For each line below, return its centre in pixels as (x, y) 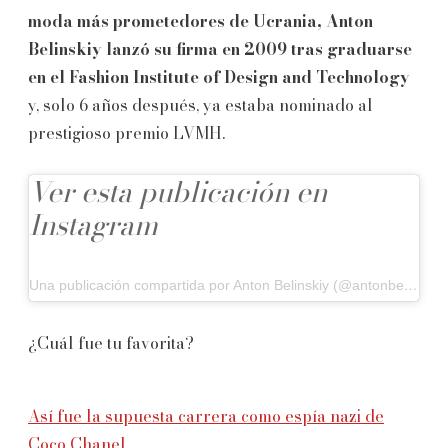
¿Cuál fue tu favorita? (111, 342)
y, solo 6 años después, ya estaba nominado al (200, 104)
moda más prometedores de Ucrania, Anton (200, 20)
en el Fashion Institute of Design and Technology (219, 76)
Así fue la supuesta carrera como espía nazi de (206, 415)
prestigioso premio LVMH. (126, 132)
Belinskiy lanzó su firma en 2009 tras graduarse (220, 48)
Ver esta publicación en (178, 191)
